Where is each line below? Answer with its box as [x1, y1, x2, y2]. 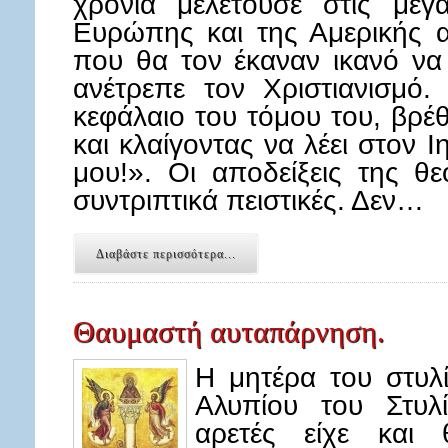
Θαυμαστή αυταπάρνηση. [73, 315, 385, 348]
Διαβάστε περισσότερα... [96, 247, 236, 261]
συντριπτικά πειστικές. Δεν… [73, 184, 424, 216]
